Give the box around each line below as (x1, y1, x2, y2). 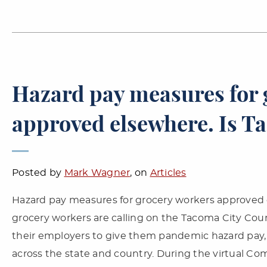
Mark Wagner (64, 168, 131, 178)
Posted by (12, 168, 64, 178)
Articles (150, 168, 187, 178)
